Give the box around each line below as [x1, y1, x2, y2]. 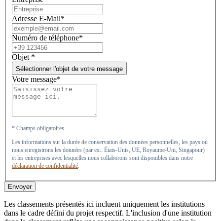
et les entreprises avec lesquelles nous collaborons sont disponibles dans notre [12, 154, 193, 162]
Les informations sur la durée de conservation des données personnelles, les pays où [12, 139, 208, 146]
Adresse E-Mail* [12, 14, 65, 23]
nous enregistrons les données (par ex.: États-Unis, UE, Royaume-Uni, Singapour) [12, 147, 205, 154]
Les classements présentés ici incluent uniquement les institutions [4, 200, 205, 209]
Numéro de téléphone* [12, 34, 83, 42]
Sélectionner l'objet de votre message [16, 65, 123, 73]
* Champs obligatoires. [12, 125, 66, 132]
